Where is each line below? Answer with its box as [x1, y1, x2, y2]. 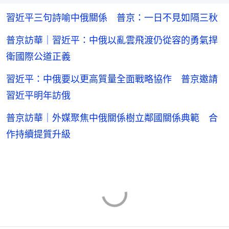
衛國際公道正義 [6, 40, 71, 52]
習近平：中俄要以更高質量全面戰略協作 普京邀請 [6, 63, 218, 74]
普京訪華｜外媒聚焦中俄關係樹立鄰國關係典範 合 [6, 102, 218, 113]
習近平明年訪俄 [6, 79, 71, 90]
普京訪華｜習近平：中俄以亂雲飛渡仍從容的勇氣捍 [6, 24, 218, 35]
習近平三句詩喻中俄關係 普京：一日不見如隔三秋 [6, 2, 218, 13]
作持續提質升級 [6, 118, 71, 129]
